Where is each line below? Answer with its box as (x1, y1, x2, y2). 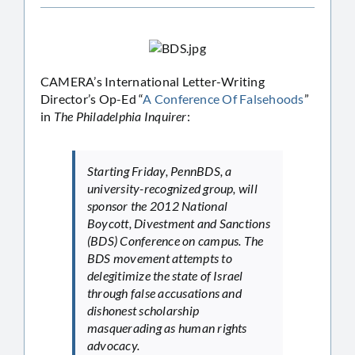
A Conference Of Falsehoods (143, 90, 304, 106)
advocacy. (87, 337, 140, 353)
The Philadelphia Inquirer (53, 108, 187, 124)
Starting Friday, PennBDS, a (87, 162, 232, 178)
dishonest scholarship (87, 302, 200, 318)
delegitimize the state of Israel (87, 267, 243, 283)
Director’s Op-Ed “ (40, 90, 143, 106)
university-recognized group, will (87, 180, 258, 196)
